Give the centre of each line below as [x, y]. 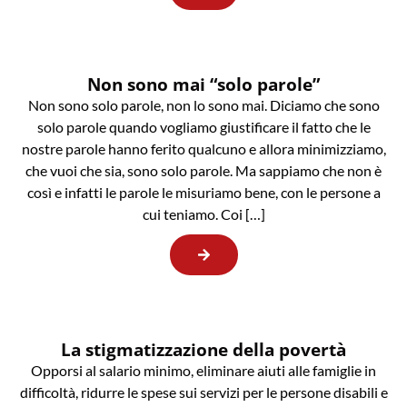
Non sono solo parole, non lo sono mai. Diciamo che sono [203, 105]
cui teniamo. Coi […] [203, 214]
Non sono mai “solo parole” [203, 84]
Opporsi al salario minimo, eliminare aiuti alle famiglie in [203, 371]
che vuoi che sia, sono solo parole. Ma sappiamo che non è [203, 171]
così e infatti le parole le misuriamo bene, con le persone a [203, 193]
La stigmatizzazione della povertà [203, 350]
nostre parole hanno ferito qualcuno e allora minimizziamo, [203, 149]
